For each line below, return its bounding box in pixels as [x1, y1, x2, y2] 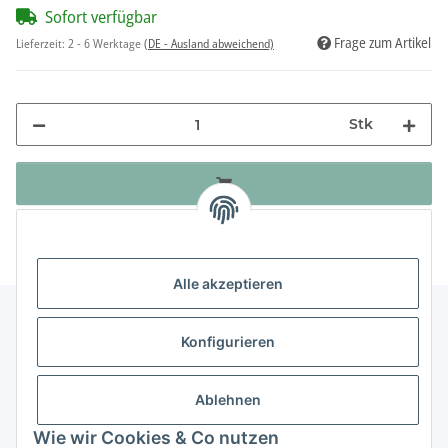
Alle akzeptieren [173, 275, 283, 293]
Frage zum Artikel [334, 33, 431, 53]
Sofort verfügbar [45, 5, 157, 29]
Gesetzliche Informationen [16, 408, 197, 432]
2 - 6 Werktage [68, 35, 144, 53]
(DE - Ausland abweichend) [144, 35, 274, 53]
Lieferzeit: [16, 35, 68, 53]
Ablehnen [195, 391, 261, 409]
